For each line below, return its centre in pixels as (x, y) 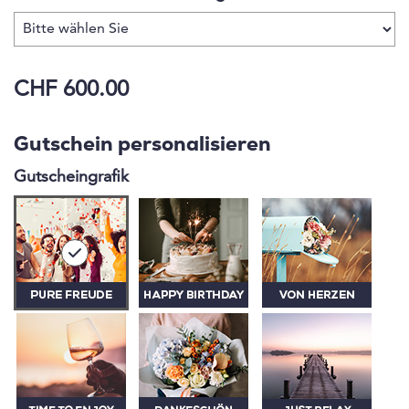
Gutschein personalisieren (142, 146)
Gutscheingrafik (71, 178)
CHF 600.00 (71, 91)
